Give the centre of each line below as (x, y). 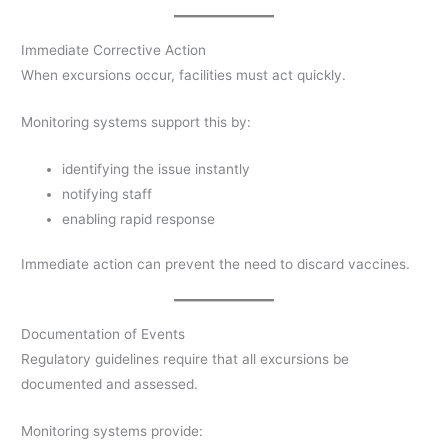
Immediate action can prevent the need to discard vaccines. (216, 264)
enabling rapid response (139, 218)
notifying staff (107, 193)
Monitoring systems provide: (112, 430)
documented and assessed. (110, 384)
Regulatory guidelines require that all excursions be (185, 359)
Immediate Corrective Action (114, 49)
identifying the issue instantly (156, 168)
